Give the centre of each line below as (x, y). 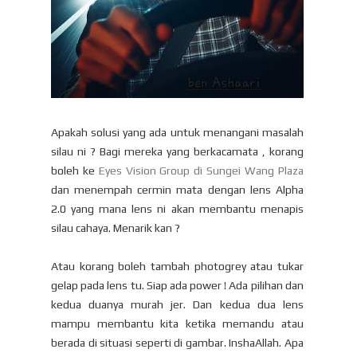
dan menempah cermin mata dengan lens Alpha (177, 189)
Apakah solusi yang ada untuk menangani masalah (177, 132)
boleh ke (75, 170)
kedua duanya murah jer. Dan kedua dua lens (177, 304)
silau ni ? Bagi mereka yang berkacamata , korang (177, 151)
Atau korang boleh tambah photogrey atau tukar (177, 266)
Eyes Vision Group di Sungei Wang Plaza (201, 170)
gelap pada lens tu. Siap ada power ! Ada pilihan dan (177, 285)
